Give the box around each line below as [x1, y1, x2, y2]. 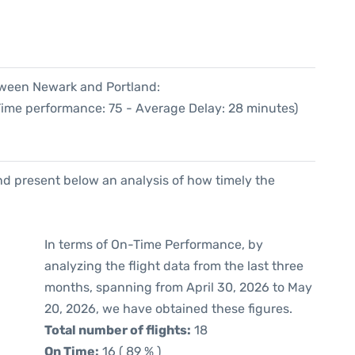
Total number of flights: [44, 323, 191, 338]
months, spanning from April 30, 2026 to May [44, 280, 312, 295]
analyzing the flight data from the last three [44, 258, 303, 273]
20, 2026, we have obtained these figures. [44, 301, 292, 316]
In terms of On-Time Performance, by [44, 237, 263, 252]
